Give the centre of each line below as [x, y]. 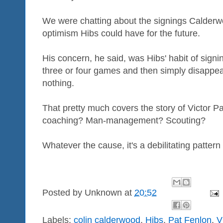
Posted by [63, 193]
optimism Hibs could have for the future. [121, 33]
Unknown [103, 193]
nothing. [58, 83]
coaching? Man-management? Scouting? [124, 120]
